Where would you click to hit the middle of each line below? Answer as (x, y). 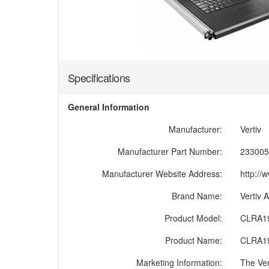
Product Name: (194, 240)
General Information (109, 107)
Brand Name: (197, 196)
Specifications (99, 77)
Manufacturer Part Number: (170, 151)
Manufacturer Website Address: (162, 174)
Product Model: (193, 218)
